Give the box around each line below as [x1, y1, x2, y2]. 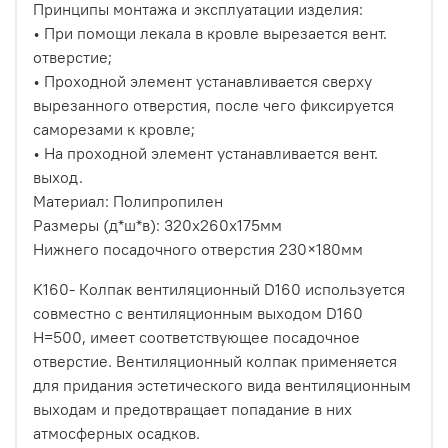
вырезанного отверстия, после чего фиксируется [33, 95, 394, 116]
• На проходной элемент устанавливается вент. [33, 143, 378, 164]
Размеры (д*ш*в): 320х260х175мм [33, 215, 282, 236]
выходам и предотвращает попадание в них [33, 399, 352, 420]
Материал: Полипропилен [33, 191, 223, 212]
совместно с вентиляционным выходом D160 [33, 303, 363, 324]
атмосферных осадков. [33, 423, 200, 444]
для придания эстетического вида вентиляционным [33, 375, 411, 396]
